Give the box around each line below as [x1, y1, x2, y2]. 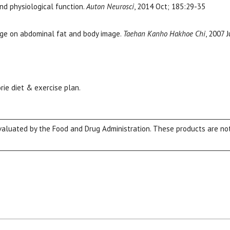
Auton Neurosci [86, 2, 134, 12]
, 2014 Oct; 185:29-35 [134, 2, 205, 12]
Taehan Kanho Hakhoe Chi [123, 28, 205, 39]
